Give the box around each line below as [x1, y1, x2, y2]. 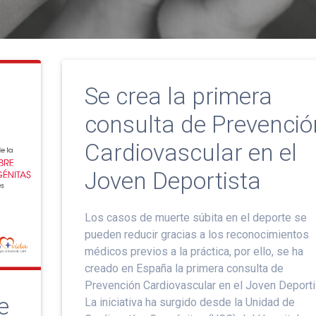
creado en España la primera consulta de [84, 261, 284, 275]
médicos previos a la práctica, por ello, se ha [84, 244, 303, 258]
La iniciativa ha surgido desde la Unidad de [84, 295, 295, 309]
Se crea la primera [84, 82, 272, 110]
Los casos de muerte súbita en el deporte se [84, 210, 307, 224]
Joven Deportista [84, 166, 261, 195]
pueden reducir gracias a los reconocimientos [84, 227, 309, 241]
